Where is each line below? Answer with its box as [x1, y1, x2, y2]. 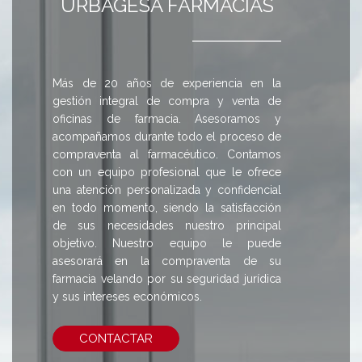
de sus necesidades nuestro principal [53, 218, 281, 232]
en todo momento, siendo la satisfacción [53, 200, 281, 214]
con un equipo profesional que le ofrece [53, 165, 281, 179]
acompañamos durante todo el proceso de [53, 129, 281, 143]
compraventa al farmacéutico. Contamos [53, 147, 281, 161]
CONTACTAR [79, 330, 153, 346]
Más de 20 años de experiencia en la [53, 76, 281, 90]
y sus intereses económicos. [53, 289, 202, 303]
